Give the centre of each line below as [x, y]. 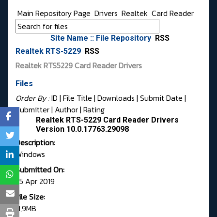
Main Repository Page [53, 13]
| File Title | [77, 98]
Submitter [32, 110]
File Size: [30, 197]
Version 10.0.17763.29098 [82, 129]
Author [66, 110]
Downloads [116, 98]
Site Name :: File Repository [102, 38]
